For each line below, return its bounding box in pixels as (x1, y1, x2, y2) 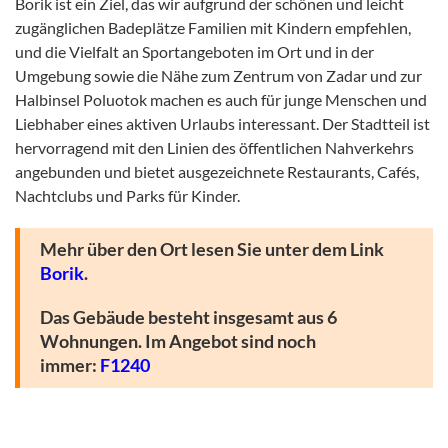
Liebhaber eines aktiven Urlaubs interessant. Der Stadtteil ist (15, 113, 430, 133)
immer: (40, 354, 100, 376)
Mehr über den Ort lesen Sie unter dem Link (40, 238, 384, 260)
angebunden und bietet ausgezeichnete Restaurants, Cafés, (15, 161, 419, 181)
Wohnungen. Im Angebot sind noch (40, 330, 316, 352)
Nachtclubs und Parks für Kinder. (15, 185, 243, 205)
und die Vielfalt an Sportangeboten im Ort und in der (15, 41, 374, 61)
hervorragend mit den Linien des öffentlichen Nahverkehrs (15, 137, 414, 157)
